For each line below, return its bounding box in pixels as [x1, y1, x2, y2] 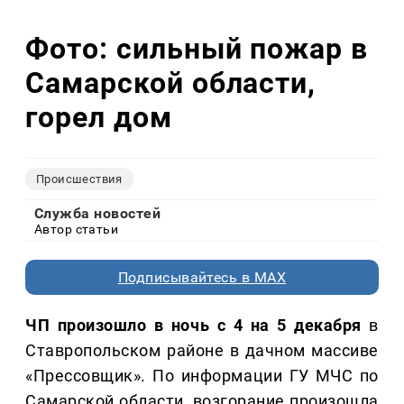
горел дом [25, 99, 172, 134]
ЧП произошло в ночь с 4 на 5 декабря [25, 316, 370, 335]
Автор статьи [34, 222, 119, 237]
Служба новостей [34, 205, 161, 223]
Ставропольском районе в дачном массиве [25, 341, 379, 361]
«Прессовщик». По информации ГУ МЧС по [25, 366, 379, 386]
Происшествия [36, 172, 123, 187]
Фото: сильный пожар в [25, 31, 369, 66]
